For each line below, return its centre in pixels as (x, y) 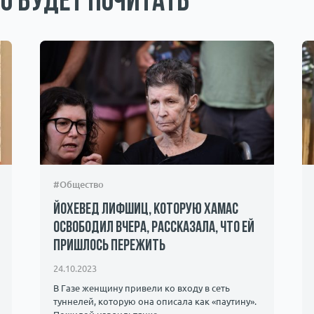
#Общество (78, 184)
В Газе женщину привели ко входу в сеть (141, 288)
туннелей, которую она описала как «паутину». (155, 302)
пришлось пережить (109, 246)
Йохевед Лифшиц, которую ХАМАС (145, 210)
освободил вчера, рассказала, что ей (153, 228)
